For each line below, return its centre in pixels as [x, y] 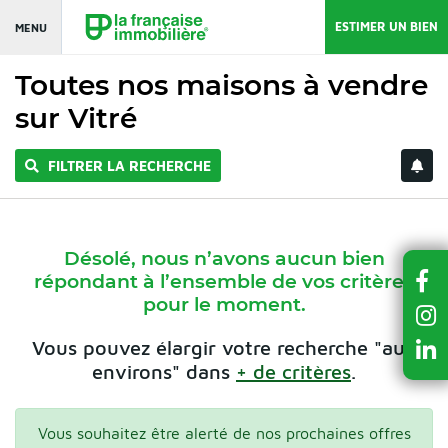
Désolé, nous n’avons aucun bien [224, 257]
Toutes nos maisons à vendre [221, 84]
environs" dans [164, 371]
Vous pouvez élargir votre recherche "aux [224, 347]
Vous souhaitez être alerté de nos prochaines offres [224, 432]
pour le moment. [224, 303]
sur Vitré [76, 117]
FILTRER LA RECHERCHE [127, 165]
